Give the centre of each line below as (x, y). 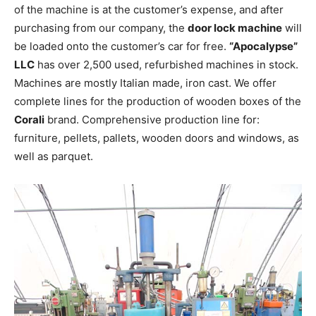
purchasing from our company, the (101, 28)
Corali (29, 119)
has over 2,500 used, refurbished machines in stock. (166, 64)
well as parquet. (54, 156)
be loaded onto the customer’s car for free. (122, 46)
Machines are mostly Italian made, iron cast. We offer (145, 83)
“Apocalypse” (263, 46)
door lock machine (235, 28)
